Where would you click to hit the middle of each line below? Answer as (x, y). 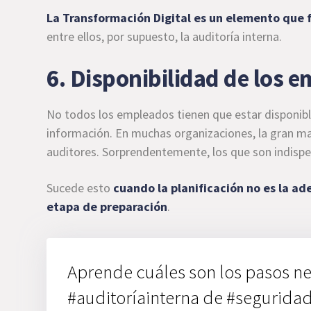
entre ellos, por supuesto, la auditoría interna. (165, 36)
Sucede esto (80, 188)
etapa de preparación (107, 207)
